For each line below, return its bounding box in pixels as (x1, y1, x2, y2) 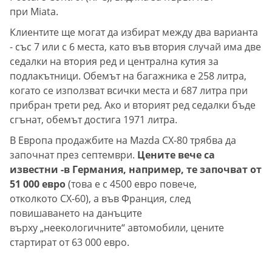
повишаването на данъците (10, 206, 142, 220)
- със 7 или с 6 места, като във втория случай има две (10, 40, 261, 54)
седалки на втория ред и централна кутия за (10, 55, 219, 69)
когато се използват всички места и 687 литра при (10, 84, 248, 98)
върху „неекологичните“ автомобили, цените (10, 221, 224, 235)
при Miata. (10, 5, 58, 19)
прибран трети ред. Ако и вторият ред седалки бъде (10, 98, 256, 112)
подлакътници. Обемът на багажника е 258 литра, (10, 69, 246, 83)
